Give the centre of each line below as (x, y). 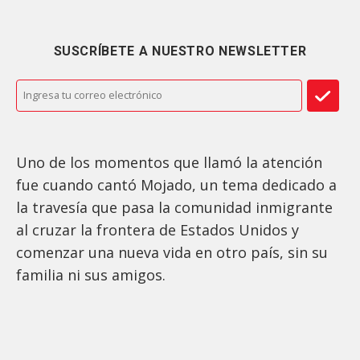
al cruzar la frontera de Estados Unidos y (157, 229)
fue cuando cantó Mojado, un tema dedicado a (176, 184)
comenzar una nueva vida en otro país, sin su (172, 252)
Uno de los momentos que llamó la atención (169, 162)
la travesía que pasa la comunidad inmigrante (174, 207)
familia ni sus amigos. (93, 274)
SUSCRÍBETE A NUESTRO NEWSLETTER (180, 51)
